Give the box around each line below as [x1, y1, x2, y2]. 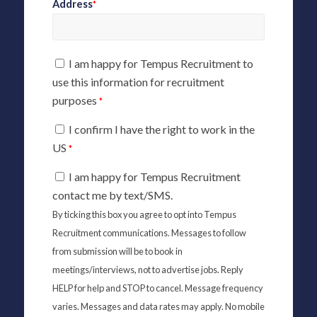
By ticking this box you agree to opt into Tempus [52, 208, 236, 220]
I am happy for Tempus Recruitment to [68, 57, 253, 71]
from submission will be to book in [52, 245, 183, 257]
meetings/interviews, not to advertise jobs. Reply [52, 263, 243, 275]
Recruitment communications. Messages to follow [52, 226, 246, 238]
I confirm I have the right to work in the [68, 122, 255, 136]
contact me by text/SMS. [52, 188, 173, 202]
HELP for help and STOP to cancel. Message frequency [52, 282, 263, 294]
